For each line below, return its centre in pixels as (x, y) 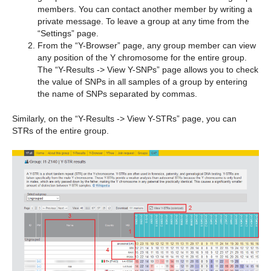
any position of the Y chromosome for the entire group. (142, 57)
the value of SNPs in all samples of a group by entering (142, 81)
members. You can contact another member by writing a (145, 9)
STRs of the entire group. (60, 130)
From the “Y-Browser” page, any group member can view (147, 45)
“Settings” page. (68, 33)
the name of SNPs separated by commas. (117, 93)
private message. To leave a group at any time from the (143, 21)
